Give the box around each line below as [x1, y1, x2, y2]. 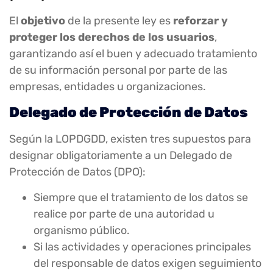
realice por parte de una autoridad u [34, 207, 214, 221]
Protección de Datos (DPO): [9, 165, 146, 179]
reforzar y [173, 13, 228, 27]
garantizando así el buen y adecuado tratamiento [9, 46, 257, 60]
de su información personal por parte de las [9, 63, 227, 77]
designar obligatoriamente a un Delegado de [9, 149, 232, 163]
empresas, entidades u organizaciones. [9, 79, 206, 93]
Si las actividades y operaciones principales [34, 239, 251, 253]
